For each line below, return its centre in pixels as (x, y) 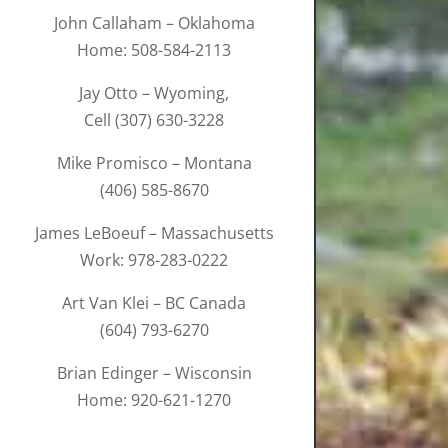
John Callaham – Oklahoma (154, 23)
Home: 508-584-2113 (154, 50)
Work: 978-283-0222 (154, 260)
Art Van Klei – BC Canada (154, 303)
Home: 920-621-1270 (154, 400)
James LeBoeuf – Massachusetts (154, 233)
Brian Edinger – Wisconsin (154, 373)
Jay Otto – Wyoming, (154, 93)
